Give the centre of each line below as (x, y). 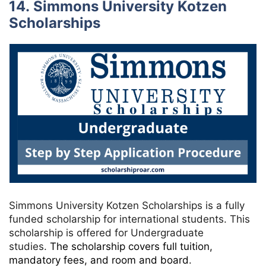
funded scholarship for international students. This (129, 219)
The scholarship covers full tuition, (131, 246)
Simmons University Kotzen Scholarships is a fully (127, 205)
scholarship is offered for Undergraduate (106, 232)
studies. (29, 246)
